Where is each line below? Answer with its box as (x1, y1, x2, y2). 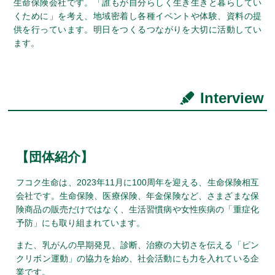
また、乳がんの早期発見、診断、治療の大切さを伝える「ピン (16, 239, 259, 250)
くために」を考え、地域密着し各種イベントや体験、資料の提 (13, 10, 262, 21)
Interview (199, 89, 264, 106)
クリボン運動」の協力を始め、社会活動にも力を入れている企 (16, 253, 259, 263)
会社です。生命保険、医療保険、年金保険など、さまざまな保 (16, 190, 259, 201)
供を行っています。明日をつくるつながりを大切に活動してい (13, 24, 262, 34)
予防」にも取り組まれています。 (16, 217, 145, 228)
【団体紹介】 (16, 149, 94, 164)
